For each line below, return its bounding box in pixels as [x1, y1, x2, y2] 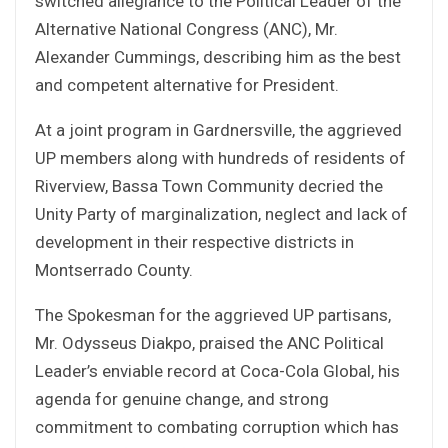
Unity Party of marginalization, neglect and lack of [35, 203, 408, 224]
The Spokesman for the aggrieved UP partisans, [35, 304, 391, 325]
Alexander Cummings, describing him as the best [35, 46, 401, 67]
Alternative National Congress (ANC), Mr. [35, 18, 338, 39]
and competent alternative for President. [35, 74, 339, 95]
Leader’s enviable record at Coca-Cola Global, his [35, 360, 400, 381]
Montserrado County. [35, 259, 193, 280]
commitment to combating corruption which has [35, 416, 399, 437]
